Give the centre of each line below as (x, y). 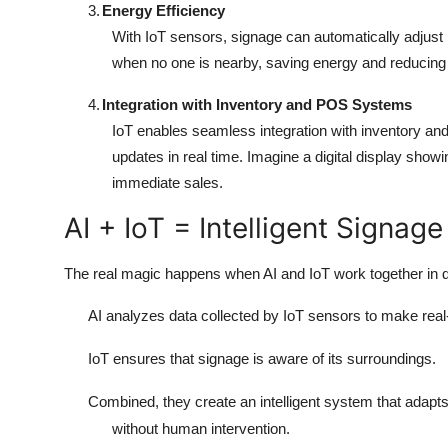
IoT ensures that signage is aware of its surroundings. (262, 359)
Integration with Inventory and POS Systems (257, 105)
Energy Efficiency (163, 11)
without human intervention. (201, 429)
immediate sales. (167, 183)
